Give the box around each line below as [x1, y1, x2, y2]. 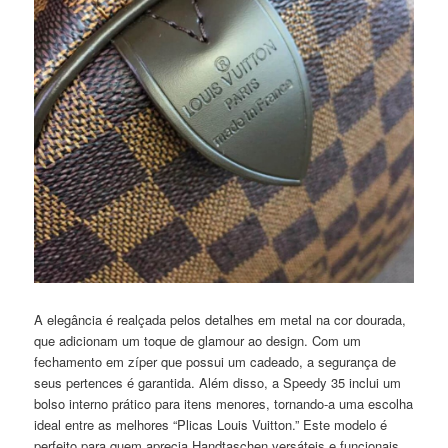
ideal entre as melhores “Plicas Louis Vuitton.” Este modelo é [34, 414, 388, 434]
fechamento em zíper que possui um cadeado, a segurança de [34, 351, 397, 371]
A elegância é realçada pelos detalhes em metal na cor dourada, [34, 309, 407, 329]
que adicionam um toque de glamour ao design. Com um [34, 330, 362, 350]
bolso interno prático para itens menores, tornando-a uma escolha [34, 393, 414, 413]
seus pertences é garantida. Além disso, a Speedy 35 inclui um [34, 372, 402, 392]
